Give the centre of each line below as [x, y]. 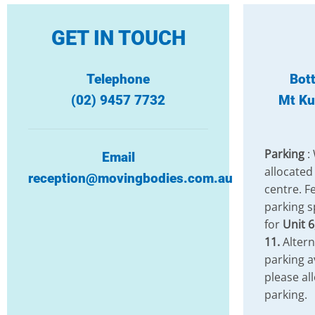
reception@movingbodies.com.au [130, 178]
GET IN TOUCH [118, 38]
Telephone [118, 79]
